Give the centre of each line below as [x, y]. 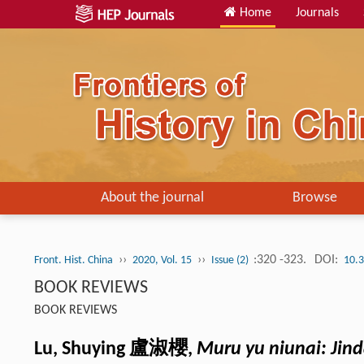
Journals [317, 13]
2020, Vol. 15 [162, 260]
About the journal [152, 198]
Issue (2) [231, 260]
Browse [314, 198]
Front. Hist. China [74, 260]
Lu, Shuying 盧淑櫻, [115, 349]
